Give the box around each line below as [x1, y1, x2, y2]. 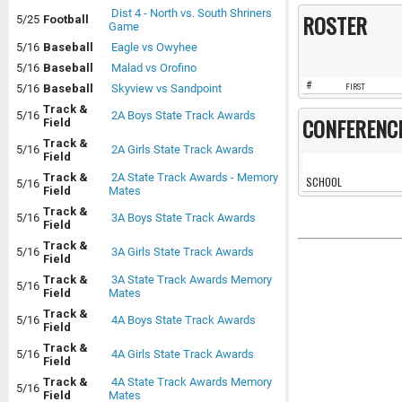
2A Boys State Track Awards [111, 109, 256, 123]
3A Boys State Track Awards [111, 211, 256, 225]
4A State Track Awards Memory [111, 375, 272, 389]
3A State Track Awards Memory [111, 273, 272, 287]
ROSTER [302, 8, 367, 41]
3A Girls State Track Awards [111, 245, 254, 259]
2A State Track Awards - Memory [111, 170, 278, 185]
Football [43, 13, 89, 27]
